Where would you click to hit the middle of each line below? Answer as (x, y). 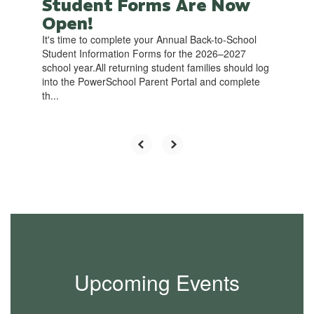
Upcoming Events (157, 282)
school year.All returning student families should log (156, 68)
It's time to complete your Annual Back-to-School (149, 40)
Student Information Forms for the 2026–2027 (144, 54)
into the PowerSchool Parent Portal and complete (151, 82)
